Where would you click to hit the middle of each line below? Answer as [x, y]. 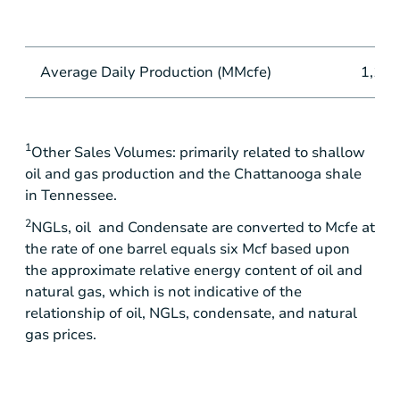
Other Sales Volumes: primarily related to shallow [198, 152]
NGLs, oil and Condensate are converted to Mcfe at [203, 227]
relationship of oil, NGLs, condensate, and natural [191, 313]
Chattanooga [278, 174]
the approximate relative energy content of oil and [194, 270]
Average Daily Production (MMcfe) [155, 72]
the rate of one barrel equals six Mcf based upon [187, 249]
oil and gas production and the [129, 174]
